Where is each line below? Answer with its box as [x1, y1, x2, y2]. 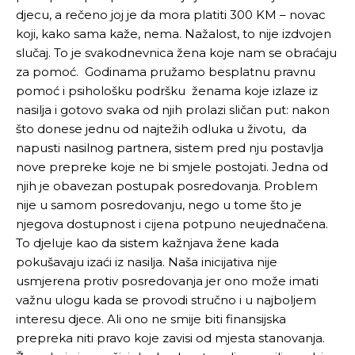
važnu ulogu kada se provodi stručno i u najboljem [16, 292, 316, 307]
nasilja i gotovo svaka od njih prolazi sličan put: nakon [16, 102, 330, 117]
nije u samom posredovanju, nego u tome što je [16, 197, 302, 212]
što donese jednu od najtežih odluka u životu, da [16, 121, 307, 136]
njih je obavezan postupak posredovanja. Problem [16, 178, 318, 193]
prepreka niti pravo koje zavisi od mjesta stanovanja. [16, 330, 325, 345]
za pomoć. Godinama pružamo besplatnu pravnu [16, 64, 315, 79]
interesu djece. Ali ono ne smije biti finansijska [16, 311, 286, 326]
